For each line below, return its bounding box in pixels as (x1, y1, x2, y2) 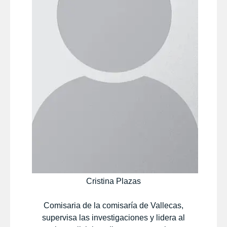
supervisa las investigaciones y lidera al (42, 213, 185, 222)
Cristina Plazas (86, 176, 141, 185)
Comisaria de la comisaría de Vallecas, (44, 201, 183, 210)
